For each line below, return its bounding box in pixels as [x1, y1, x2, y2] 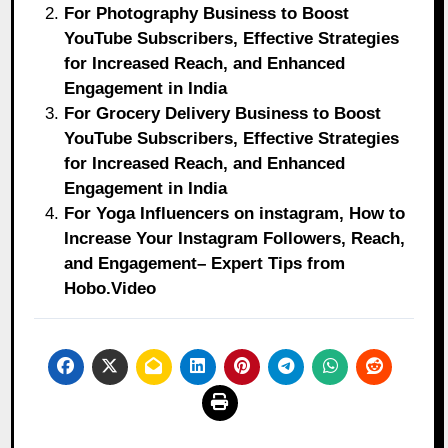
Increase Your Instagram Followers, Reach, [64, 229, 406, 249]
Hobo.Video [64, 279, 157, 299]
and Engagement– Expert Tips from [64, 254, 346, 274]
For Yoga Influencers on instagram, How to [64, 204, 406, 224]
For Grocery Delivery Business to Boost [64, 104, 382, 124]
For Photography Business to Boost [64, 4, 350, 24]
